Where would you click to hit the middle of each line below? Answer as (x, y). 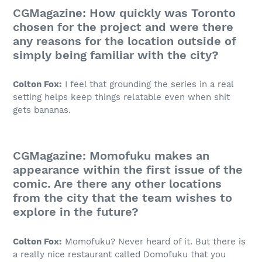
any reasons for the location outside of (125, 41)
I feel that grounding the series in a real (148, 85)
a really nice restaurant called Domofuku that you (119, 254)
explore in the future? (76, 212)
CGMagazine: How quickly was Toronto (124, 13)
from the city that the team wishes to (123, 198)
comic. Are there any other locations (117, 184)
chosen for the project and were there (123, 27)
